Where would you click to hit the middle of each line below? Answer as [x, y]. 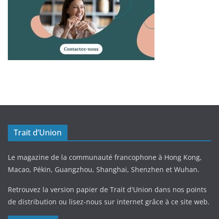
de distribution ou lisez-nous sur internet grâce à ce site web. [109, 202]
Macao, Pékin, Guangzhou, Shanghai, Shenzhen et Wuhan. [104, 170]
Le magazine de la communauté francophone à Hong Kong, [105, 157]
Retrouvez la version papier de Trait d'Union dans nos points [107, 190]
